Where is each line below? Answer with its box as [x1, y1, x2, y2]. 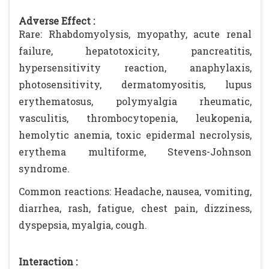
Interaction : [19, 255, 77, 268]
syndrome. [19, 162, 70, 175]
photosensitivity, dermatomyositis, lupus [19, 78, 252, 91]
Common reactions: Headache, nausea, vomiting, [19, 185, 252, 198]
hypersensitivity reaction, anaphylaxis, [19, 61, 252, 74]
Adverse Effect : [19, 14, 95, 27]
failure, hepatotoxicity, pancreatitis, [19, 44, 252, 57]
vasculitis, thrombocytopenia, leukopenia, [19, 112, 252, 124]
